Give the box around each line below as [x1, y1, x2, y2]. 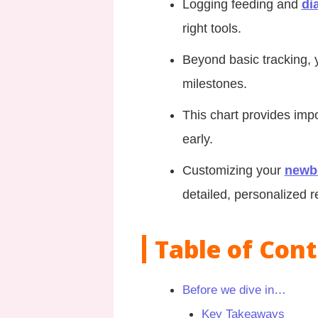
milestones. [182, 76, 247, 91]
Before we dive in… [182, 283, 286, 297]
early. [182, 131, 213, 146]
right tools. [182, 21, 241, 35]
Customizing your [182, 163, 285, 177]
